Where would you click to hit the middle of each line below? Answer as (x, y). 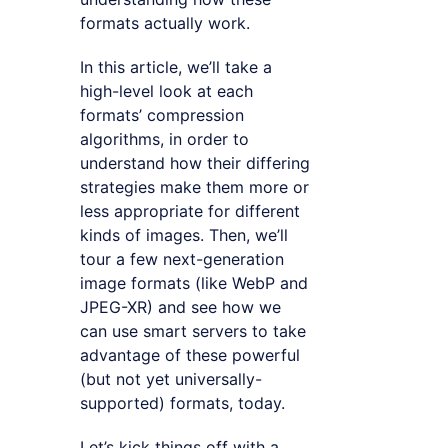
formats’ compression (162, 114)
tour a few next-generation (182, 258)
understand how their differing (195, 162)
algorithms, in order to (164, 138)
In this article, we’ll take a (176, 66)
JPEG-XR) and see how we (180, 306)
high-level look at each (166, 90)
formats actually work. (165, 22)
